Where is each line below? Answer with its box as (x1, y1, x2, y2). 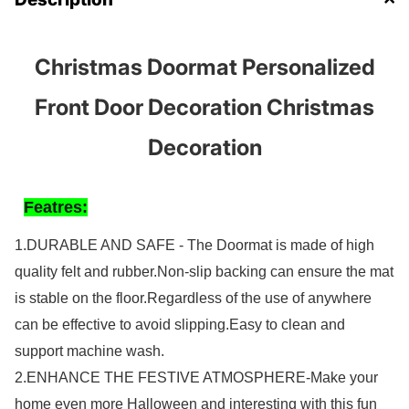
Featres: (24, 198, 88, 217)
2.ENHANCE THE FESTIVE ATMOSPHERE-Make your (15, 370, 378, 386)
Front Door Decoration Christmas (35, 94, 374, 121)
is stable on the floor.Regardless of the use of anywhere (15, 290, 372, 307)
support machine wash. (15, 343, 164, 360)
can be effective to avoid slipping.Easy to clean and (15, 317, 345, 333)
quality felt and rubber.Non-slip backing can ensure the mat (15, 264, 393, 280)
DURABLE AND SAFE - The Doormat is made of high (26, 237, 374, 254)
